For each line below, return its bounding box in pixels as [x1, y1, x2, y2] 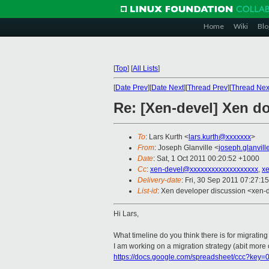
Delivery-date [138, 176, 181, 185]
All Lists [133, 64, 158, 73]
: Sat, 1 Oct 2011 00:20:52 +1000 [153, 154, 259, 163]
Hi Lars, [113, 210, 139, 219]
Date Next [151, 83, 184, 92]
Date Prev [115, 83, 148, 92]
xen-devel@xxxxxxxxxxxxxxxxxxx [150, 165, 258, 174]
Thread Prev [187, 83, 228, 92]
